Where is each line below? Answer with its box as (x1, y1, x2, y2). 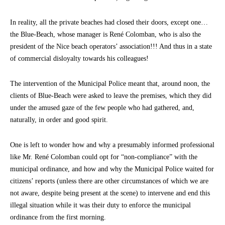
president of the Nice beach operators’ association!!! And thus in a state (10, 42, 212, 50)
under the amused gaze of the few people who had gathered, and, (10, 103, 194, 111)
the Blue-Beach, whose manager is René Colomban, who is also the (10, 30, 201, 38)
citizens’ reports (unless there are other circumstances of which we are (10, 177, 208, 185)
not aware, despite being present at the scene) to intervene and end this (10, 189, 210, 197)
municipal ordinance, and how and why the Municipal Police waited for (10, 165, 214, 173)
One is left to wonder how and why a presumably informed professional (10, 141, 214, 149)
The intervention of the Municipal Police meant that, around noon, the (10, 79, 210, 87)
